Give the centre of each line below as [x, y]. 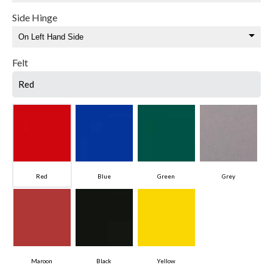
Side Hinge [35, 17]
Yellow [166, 261]
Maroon [42, 261]
